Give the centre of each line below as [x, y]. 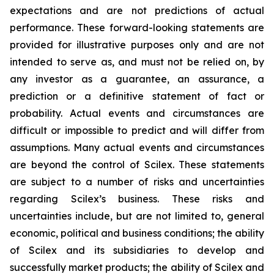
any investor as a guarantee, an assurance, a [137, 79]
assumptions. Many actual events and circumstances [137, 147]
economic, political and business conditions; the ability [137, 233]
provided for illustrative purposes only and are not [137, 45]
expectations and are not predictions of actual [137, 10]
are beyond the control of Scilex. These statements [137, 165]
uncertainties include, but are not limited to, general [137, 216]
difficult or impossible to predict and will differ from [137, 130]
